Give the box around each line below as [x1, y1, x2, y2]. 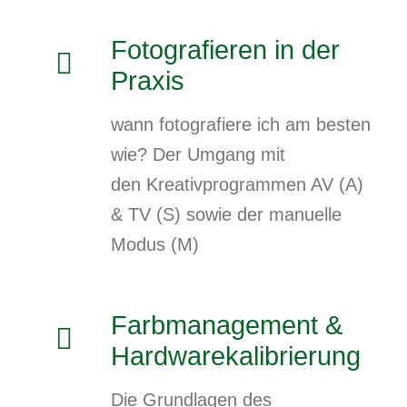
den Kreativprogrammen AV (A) [111, 174, 363, 195]
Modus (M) [111, 234, 199, 255]
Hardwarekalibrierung [111, 342, 361, 372]
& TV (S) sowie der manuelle [111, 204, 342, 225]
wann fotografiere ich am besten [111, 114, 371, 135]
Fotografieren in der [111, 35, 340, 65]
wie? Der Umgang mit [111, 144, 285, 165]
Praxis [111, 66, 184, 96]
